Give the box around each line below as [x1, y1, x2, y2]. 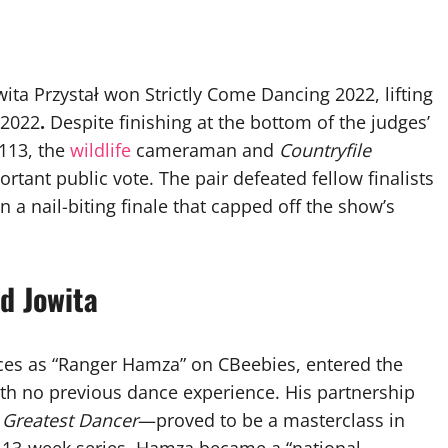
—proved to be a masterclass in [138, 408, 405, 432]
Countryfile [279, 138, 371, 162]
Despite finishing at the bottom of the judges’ [45, 110, 430, 134]
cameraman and [131, 138, 279, 162]
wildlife [70, 138, 131, 162]
